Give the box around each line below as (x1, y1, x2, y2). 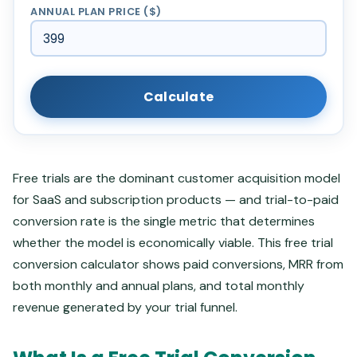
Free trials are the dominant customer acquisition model (13, 170, 340, 186)
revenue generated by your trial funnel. (13, 299, 237, 316)
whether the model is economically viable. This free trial (13, 234, 333, 251)
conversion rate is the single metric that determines (13, 213, 315, 229)
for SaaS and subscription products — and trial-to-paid (13, 191, 339, 208)
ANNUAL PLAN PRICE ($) (30, 5, 162, 18)
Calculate (143, 88, 214, 106)
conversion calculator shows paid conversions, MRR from (13, 256, 343, 273)
